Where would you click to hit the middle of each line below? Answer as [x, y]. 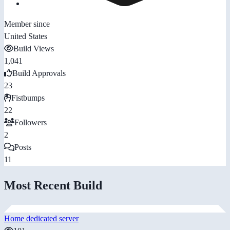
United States [26, 36]
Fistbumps [28, 98]
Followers [31, 122]
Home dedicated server [41, 218]
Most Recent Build [53, 185]
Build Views [34, 48]
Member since [27, 24]
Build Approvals [39, 73]
